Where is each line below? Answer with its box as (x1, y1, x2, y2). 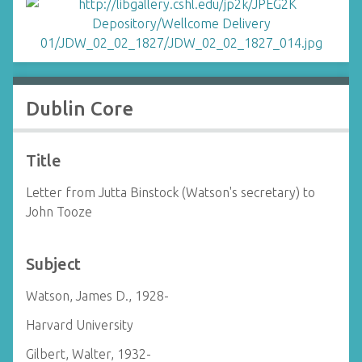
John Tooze (26, 204, 92, 219)
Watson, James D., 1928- (26, 288, 169, 303)
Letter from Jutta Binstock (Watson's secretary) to (26, 185, 315, 200)
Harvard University (26, 318, 133, 332)
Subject (26, 255, 81, 273)
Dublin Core (26, 98, 133, 120)
